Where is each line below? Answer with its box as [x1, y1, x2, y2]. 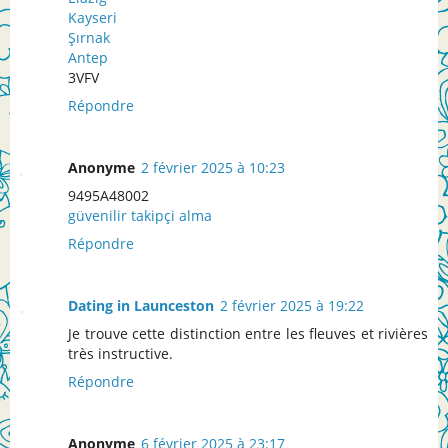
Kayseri [68, 8, 117, 28]
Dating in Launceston [68, 296, 214, 316]
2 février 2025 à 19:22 [220, 296, 364, 316]
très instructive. [68, 344, 173, 364]
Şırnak [68, 28, 110, 48]
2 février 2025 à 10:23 [141, 158, 285, 178]
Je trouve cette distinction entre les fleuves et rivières [68, 324, 428, 344]
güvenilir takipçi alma [68, 206, 212, 226]
